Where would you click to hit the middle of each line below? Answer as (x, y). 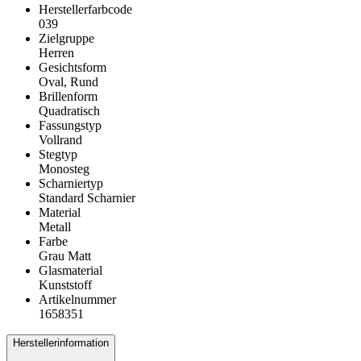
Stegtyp (58, 155)
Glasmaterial (71, 271)
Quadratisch (69, 111)
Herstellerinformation (61, 343)
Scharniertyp (71, 184)
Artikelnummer (77, 300)
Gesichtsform (73, 68)
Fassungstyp (70, 126)
